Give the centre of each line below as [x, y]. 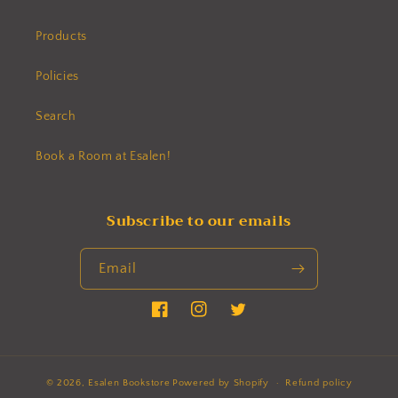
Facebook [179, 318]
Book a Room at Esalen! [103, 156]
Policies [57, 76]
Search [56, 116]
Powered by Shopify [221, 382]
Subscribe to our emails [199, 221]
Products [61, 36]
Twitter [250, 318]
